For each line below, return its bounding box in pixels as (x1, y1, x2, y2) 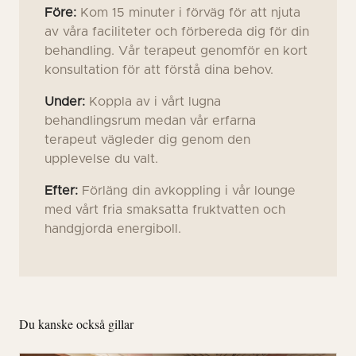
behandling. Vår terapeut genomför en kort (44, 44, 308, 57)
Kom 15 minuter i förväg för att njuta (76, 6, 300, 19)
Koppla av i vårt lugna (85, 95, 221, 108)
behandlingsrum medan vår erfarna (44, 114, 256, 127)
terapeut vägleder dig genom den (44, 133, 250, 146)
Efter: (44, 184, 78, 197)
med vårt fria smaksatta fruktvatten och (44, 203, 285, 216)
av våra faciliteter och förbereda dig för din (44, 25, 309, 38)
